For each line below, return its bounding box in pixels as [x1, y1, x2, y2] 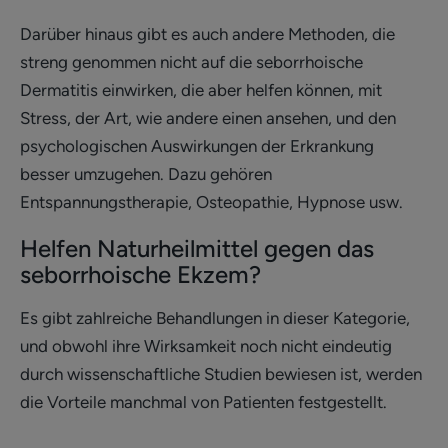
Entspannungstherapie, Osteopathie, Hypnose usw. [20, 191, 403, 212]
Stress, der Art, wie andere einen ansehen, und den [20, 107, 396, 128]
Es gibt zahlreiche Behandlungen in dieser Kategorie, [20, 307, 410, 328]
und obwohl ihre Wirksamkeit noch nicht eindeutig [20, 335, 392, 356]
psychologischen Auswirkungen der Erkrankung [20, 135, 374, 156]
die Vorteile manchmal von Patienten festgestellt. [20, 391, 387, 412]
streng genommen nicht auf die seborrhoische [20, 51, 363, 72]
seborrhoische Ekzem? [20, 259, 261, 289]
